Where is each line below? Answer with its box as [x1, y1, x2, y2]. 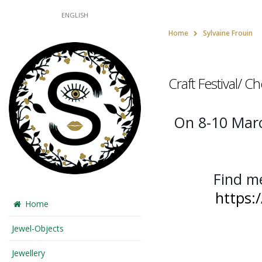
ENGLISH [61, 11, 88, 19]
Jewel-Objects [12, 223, 64, 234]
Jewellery [12, 247, 45, 258]
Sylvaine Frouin [203, 28, 253, 38]
